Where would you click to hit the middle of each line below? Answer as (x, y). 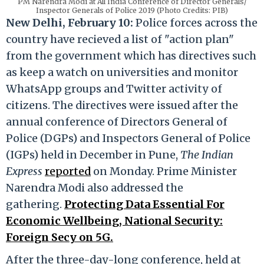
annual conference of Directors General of (117, 121)
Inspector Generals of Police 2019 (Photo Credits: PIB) (132, 10)
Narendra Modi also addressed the (95, 187)
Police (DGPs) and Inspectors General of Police (128, 138)
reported (68, 171)
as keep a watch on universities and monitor (122, 72)
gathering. (35, 204)
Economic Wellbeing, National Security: (114, 220)
